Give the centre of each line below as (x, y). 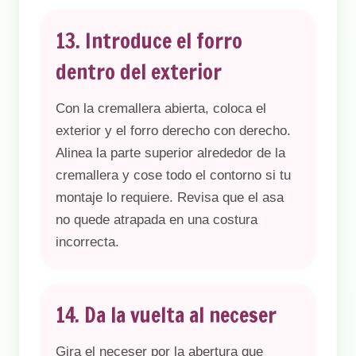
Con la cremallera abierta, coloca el (161, 108)
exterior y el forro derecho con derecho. (173, 131)
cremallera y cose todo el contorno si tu (173, 175)
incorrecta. (87, 242)
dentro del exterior (139, 72)
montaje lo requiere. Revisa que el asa (170, 197)
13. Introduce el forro (149, 41)
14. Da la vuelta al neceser (166, 315)
